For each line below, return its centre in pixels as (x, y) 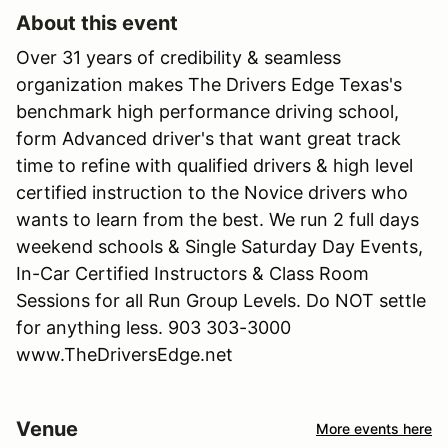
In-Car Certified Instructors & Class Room (192, 273)
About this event (97, 22)
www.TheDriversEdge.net (124, 354)
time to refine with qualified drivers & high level (214, 165)
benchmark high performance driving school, (207, 111)
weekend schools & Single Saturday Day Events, (219, 246)
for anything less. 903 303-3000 (153, 327)
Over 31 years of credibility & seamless (178, 57)
